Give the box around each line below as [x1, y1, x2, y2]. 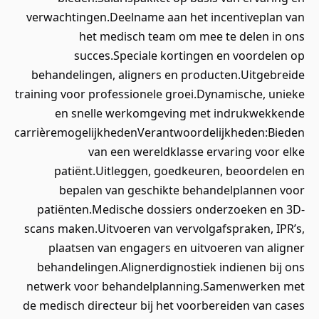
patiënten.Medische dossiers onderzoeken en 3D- [37, 202, 305, 217]
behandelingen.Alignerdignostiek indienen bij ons [37, 259, 305, 275]
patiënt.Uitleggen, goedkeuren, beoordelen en [54, 163, 305, 179]
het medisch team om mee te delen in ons [79, 28, 305, 44]
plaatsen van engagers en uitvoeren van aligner [48, 240, 305, 256]
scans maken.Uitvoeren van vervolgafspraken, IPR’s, [24, 221, 305, 236]
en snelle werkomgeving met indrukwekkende [55, 105, 305, 121]
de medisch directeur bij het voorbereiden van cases [23, 298, 305, 313]
